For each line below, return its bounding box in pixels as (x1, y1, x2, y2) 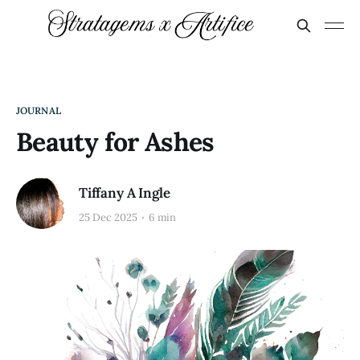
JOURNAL (16, 104, 61, 117)
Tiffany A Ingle (79, 183, 170, 202)
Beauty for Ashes (16, 125, 215, 158)
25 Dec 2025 (79, 211, 137, 225)
